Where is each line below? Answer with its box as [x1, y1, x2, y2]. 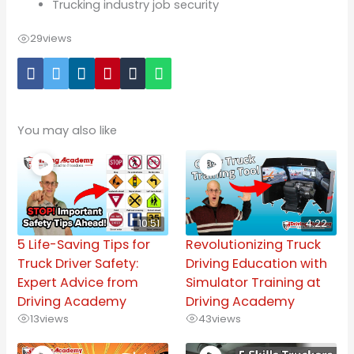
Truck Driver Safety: [17, 254, 139, 273]
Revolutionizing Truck [185, 235, 321, 254]
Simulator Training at [185, 273, 321, 292]
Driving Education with [185, 254, 327, 273]
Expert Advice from [17, 273, 139, 292]
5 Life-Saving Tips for [17, 235, 151, 254]
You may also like [17, 122, 118, 138]
